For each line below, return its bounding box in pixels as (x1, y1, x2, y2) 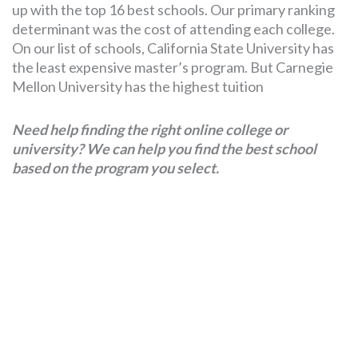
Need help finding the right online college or (12, 121, 288, 139)
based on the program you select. (12, 159, 219, 177)
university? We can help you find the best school (12, 140, 316, 158)
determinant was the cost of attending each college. (12, 20, 335, 38)
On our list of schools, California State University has (12, 39, 334, 58)
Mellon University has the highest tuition (12, 78, 264, 96)
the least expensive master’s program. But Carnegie (12, 58, 333, 77)
